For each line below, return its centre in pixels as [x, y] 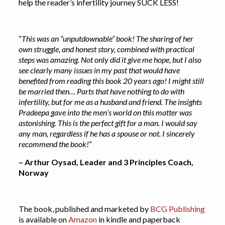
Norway [33, 173]
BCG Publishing [177, 209]
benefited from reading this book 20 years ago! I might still [111, 81]
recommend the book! [53, 144]
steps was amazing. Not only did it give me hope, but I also [110, 60]
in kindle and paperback [138, 219]
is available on [43, 219]
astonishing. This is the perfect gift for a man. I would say [108, 123]
